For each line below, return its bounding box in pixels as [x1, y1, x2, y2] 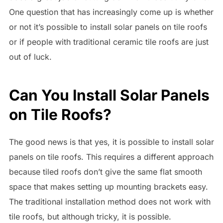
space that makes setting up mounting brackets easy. [8, 182, 208, 192]
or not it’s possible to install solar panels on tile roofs [8, 21, 207, 32]
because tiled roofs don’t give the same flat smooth [8, 167, 202, 177]
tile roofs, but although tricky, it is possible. [8, 212, 171, 222]
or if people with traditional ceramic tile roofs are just [8, 36, 209, 47]
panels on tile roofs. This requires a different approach [8, 152, 214, 162]
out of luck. [8, 51, 52, 62]
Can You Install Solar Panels [8, 86, 210, 105]
